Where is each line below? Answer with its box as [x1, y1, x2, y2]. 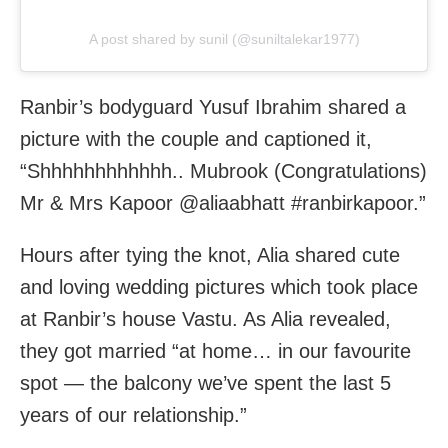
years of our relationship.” [20, 403, 247, 426]
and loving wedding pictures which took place [20, 275, 418, 298]
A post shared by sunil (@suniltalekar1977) [88, 30, 360, 47]
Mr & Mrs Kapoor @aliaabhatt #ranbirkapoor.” [20, 191, 426, 214]
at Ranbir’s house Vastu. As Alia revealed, [20, 307, 391, 330]
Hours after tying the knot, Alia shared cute [20, 243, 400, 266]
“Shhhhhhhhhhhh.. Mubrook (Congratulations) [20, 159, 427, 182]
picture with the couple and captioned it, [20, 127, 372, 150]
